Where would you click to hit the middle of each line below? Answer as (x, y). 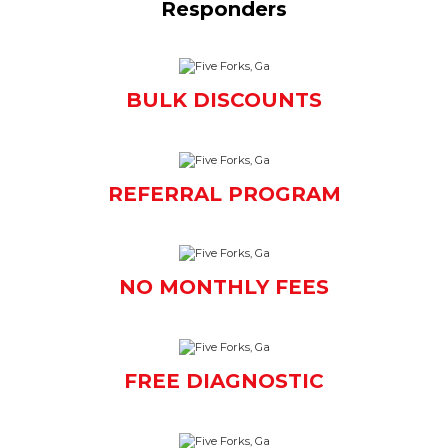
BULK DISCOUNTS (224, 100)
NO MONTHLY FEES (224, 287)
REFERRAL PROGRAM (224, 193)
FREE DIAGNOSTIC (224, 381)
